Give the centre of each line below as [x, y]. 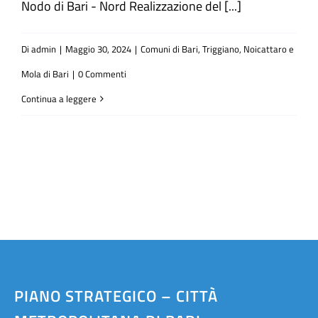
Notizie [34, 83]
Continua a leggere [59, 98]
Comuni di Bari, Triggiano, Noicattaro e [217, 49]
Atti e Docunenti [56, 37]
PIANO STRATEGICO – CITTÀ [116, 296]
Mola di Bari [45, 73]
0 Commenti [102, 73]
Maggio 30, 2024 [98, 49]
